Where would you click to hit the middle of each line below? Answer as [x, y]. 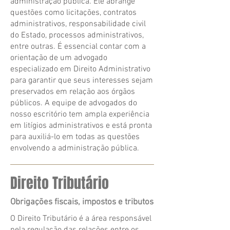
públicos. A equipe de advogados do [74, 103]
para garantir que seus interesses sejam [82, 81]
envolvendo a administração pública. [75, 148]
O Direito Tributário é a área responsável [81, 219]
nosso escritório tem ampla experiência [80, 114]
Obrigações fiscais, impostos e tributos [82, 202]
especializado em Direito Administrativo [80, 69]
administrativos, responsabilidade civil [78, 24]
